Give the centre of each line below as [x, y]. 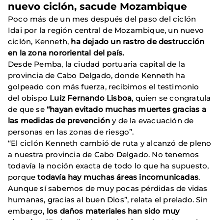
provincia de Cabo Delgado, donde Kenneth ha [97, 75]
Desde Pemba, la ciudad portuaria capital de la [97, 64]
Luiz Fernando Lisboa [91, 98]
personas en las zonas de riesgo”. [71, 132]
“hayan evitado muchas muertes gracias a [126, 109]
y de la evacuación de [152, 120]
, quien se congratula [171, 98]
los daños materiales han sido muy [112, 211]
